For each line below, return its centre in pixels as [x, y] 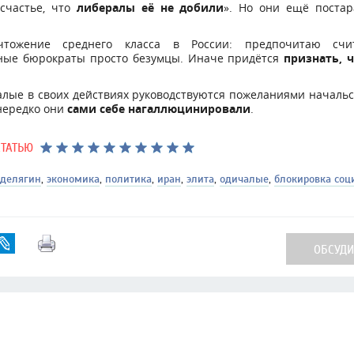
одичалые [244, 179]
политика [128, 179]
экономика [73, 179]
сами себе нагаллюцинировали [159, 109]
